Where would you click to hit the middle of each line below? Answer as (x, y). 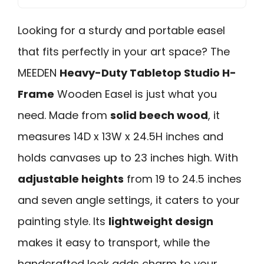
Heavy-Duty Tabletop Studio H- (148, 73)
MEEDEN (39, 73)
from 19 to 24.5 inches (183, 179)
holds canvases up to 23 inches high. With (128, 158)
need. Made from (64, 115)
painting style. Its (63, 222)
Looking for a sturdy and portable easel (121, 31)
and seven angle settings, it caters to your (129, 200)
